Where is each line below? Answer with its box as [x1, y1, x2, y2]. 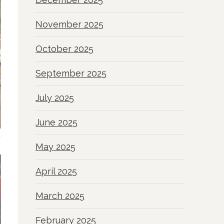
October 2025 [35, 43, 94, 54]
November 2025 [35, 19, 104, 30]
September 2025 [35, 68, 107, 79]
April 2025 [35, 166, 77, 177]
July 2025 [35, 92, 74, 103]
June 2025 [35, 117, 78, 128]
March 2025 [35, 190, 85, 201]
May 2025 [35, 141, 76, 152]
